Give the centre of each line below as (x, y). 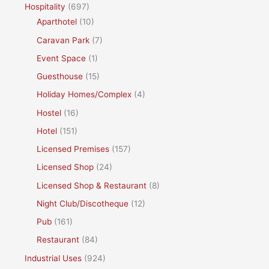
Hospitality (45, 7)
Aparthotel (57, 22)
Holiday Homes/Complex (84, 95)
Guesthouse (60, 77)
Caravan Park (63, 40)
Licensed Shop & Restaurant (92, 185)
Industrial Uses (53, 258)
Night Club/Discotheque (83, 203)
